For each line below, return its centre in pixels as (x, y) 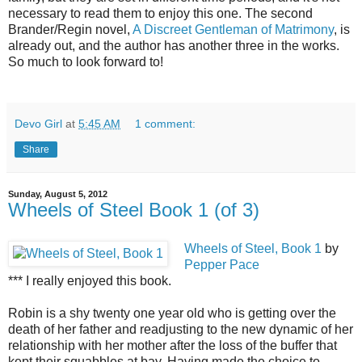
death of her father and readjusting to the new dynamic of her (181, 329)
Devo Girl (38, 123)
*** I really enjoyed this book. (90, 280)
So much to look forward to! (86, 61)
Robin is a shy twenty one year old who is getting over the (172, 313)
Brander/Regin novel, (70, 29)
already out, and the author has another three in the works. (174, 45)
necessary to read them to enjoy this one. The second (160, 13)
